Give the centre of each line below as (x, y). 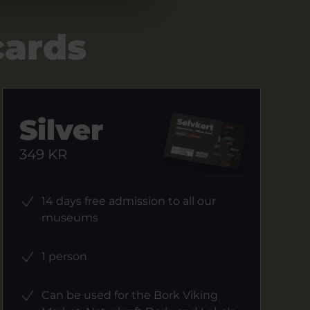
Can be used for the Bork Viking (130, 295)
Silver (62, 130)
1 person (65, 256)
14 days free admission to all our (129, 201)
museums (70, 218)
